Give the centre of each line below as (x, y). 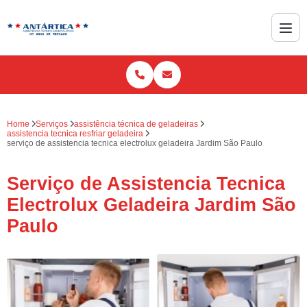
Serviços (52, 124)
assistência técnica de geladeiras (136, 124)
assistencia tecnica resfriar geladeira (75, 134)
